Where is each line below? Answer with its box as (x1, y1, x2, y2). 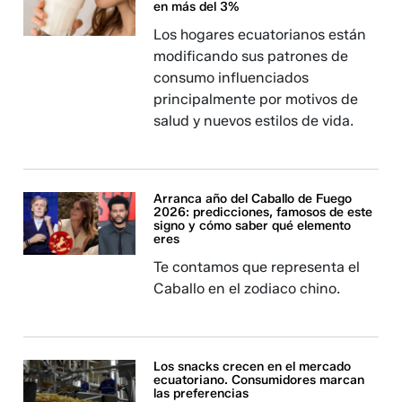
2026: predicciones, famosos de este (153, 205, 373, 220)
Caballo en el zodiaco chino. (153, 280, 341, 297)
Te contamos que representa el (153, 258, 361, 275)
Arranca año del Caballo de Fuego (153, 191, 353, 206)
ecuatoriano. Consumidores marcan (153, 372, 365, 388)
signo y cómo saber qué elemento (153, 218, 352, 233)
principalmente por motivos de (153, 91, 359, 108)
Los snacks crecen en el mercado (153, 359, 352, 374)
